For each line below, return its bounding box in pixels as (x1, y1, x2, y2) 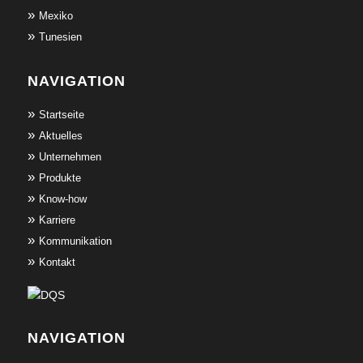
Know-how (38, 193, 87, 206)
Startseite (38, 109, 84, 122)
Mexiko (38, 9, 73, 22)
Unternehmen (38, 151, 101, 164)
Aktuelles (38, 130, 83, 143)
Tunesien (38, 30, 82, 43)
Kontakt (38, 256, 75, 269)
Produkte (38, 172, 81, 185)
